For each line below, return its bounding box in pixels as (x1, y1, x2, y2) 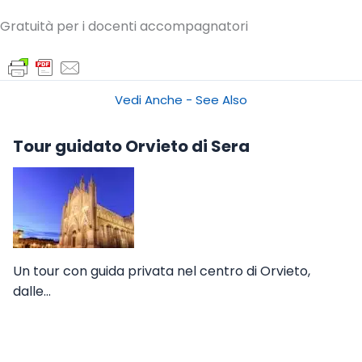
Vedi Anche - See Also (115, 90, 247, 108)
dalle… (13, 281, 51, 301)
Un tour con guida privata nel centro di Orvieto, (13, 261, 310, 280)
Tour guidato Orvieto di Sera (13, 134, 250, 158)
